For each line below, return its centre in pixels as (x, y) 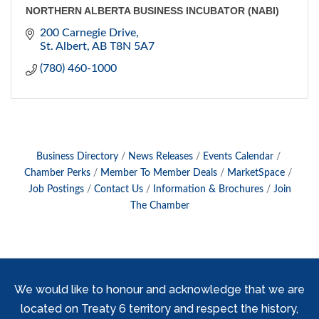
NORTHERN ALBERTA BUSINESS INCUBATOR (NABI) (152, 11)
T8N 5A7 (132, 47)
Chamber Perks (57, 173)
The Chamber (159, 206)
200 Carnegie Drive (88, 33)
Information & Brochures (208, 190)
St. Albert (63, 47)
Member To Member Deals (159, 173)
